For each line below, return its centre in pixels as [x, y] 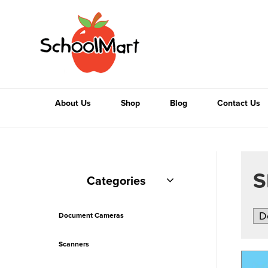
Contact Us [239, 103]
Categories [117, 181]
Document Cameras [92, 215]
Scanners [74, 244]
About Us [73, 103]
